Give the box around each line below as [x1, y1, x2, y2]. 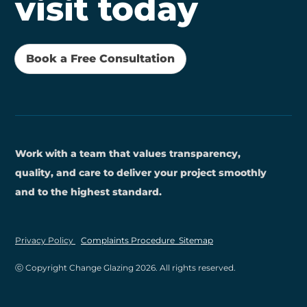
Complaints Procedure [81, 234, 179, 245]
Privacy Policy [15, 234, 75, 245]
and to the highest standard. [15, 185, 162, 198]
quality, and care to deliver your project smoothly [15, 166, 267, 179]
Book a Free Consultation [26, 51, 175, 65]
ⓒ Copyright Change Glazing [15, 262, 136, 273]
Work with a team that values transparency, [15, 147, 241, 160]
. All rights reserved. [156, 262, 236, 273]
